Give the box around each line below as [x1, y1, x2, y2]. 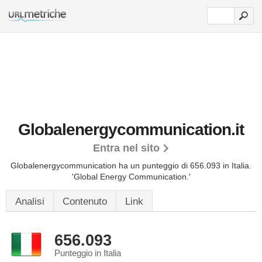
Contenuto [63, 196, 107, 207]
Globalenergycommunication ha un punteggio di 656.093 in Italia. [11, 161, 251, 170]
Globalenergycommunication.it [18, 120, 244, 139]
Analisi [15, 196, 44, 207]
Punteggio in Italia [54, 249, 121, 258]
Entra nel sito [92, 142, 160, 154]
